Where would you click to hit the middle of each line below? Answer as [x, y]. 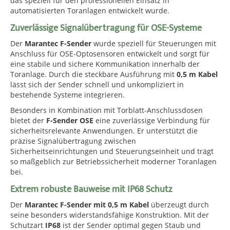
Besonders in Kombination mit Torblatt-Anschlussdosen [107, 110]
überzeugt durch [179, 205]
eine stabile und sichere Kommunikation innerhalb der [105, 64]
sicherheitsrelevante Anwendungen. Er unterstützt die [104, 131]
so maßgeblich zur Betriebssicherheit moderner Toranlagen [113, 161]
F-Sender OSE [70, 120]
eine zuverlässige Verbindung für [152, 120]
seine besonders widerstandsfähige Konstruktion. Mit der [110, 215]
